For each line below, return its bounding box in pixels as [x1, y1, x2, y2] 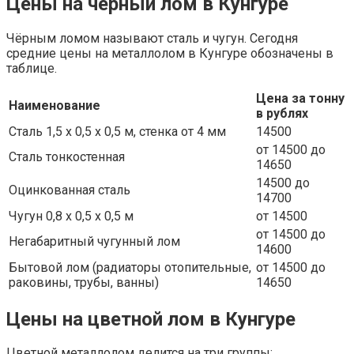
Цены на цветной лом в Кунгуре [6, 307, 296, 330]
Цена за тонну [256, 90, 345, 106]
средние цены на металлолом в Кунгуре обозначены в [6, 45, 333, 61]
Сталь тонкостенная [9, 149, 125, 164]
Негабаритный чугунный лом [9, 233, 180, 249]
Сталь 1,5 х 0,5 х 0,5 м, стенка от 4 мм [9, 123, 226, 139]
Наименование [9, 97, 100, 113]
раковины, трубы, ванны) [9, 274, 159, 290]
